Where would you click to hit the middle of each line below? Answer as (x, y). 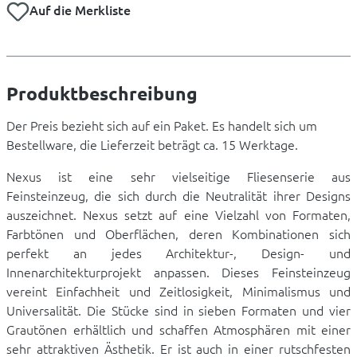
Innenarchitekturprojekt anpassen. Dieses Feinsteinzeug (178, 272)
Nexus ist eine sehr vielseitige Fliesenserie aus (178, 177)
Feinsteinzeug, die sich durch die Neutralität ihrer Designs (178, 196)
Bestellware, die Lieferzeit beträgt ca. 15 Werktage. (152, 145)
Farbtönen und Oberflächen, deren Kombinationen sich (178, 234)
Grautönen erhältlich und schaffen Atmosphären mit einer (178, 330)
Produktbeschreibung (102, 94)
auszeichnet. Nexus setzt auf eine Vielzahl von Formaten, (178, 215)
